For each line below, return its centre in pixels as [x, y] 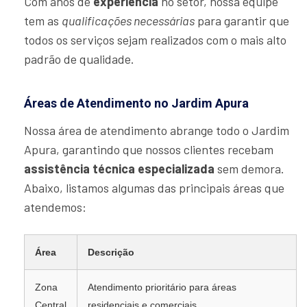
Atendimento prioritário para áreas [162, 287]
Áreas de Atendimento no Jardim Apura [136, 103]
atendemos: [55, 207]
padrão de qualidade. [79, 59]
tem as [43, 21]
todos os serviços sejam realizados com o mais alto [155, 40]
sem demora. [249, 169]
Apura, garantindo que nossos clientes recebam [149, 150]
